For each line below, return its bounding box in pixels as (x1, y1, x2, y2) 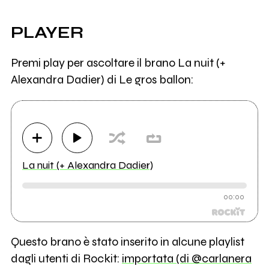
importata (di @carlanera (121, 252, 252, 266)
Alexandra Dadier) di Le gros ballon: (10, 73, 193, 87)
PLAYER (10, 22, 83, 42)
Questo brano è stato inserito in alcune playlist (10, 235, 244, 249)
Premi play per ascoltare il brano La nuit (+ (10, 56, 225, 70)
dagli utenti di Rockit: (10, 252, 122, 266)
